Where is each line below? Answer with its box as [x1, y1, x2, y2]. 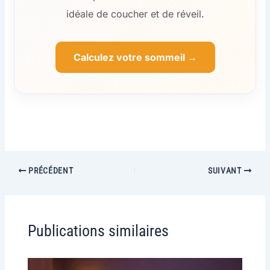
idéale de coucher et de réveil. [66, 8, 204, 20]
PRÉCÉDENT [26, 166, 74, 176]
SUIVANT [207, 166, 244, 176]
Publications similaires [27, 222, 169, 240]
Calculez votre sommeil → [73, 51, 197, 64]
